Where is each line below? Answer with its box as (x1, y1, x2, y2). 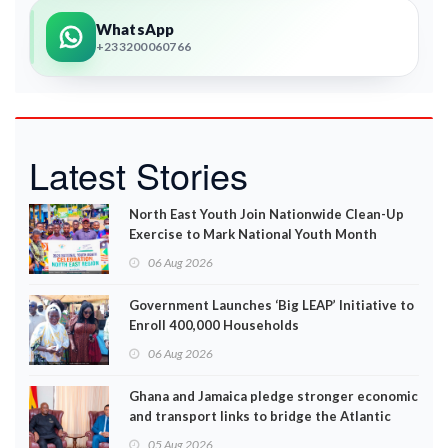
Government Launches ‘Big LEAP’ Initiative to (129, 297, 414, 313)
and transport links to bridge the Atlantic (129, 408, 391, 424)
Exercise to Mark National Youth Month (129, 226, 377, 242)
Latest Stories (29, 149, 248, 200)
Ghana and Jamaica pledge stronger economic (129, 388, 418, 404)
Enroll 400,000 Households (129, 317, 299, 333)
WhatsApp (96, 19, 175, 38)
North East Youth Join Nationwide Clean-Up (129, 206, 404, 222)
